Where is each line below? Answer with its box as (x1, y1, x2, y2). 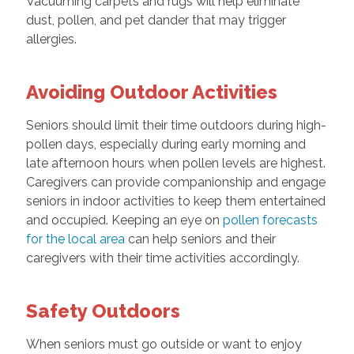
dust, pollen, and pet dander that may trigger (25, 13, 286, 28)
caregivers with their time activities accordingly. (25, 250, 299, 266)
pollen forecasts (222, 213, 318, 228)
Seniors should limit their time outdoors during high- (25, 118, 326, 134)
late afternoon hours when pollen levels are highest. (25, 156, 326, 171)
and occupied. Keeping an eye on (25, 213, 223, 228)
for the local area (25, 232, 125, 247)
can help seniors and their (124, 232, 276, 247)
